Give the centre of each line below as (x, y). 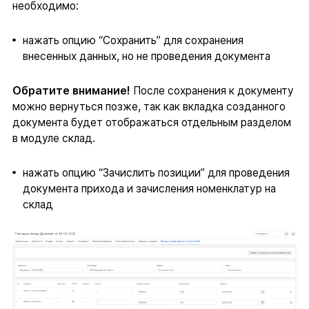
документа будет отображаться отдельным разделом (151, 123)
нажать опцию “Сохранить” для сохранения (133, 40)
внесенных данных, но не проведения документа (148, 56)
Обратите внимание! (71, 91)
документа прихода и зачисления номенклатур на (149, 189)
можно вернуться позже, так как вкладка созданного (149, 107)
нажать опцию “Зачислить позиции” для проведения (156, 173)
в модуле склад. (53, 139)
